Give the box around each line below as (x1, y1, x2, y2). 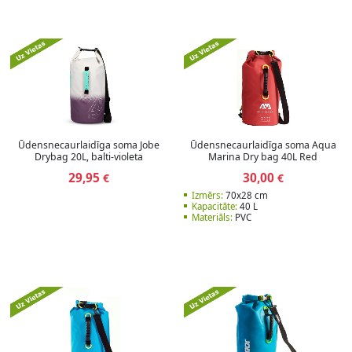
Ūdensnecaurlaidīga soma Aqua (189, 138, 336, 152)
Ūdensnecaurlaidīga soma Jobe (18, 138, 160, 152)
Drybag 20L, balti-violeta (35, 150, 144, 164)
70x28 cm (223, 189, 269, 201)
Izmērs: (192, 189, 224, 201)
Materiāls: (192, 211, 233, 223)
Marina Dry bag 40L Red (208, 150, 318, 164)
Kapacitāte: (192, 200, 238, 212)
